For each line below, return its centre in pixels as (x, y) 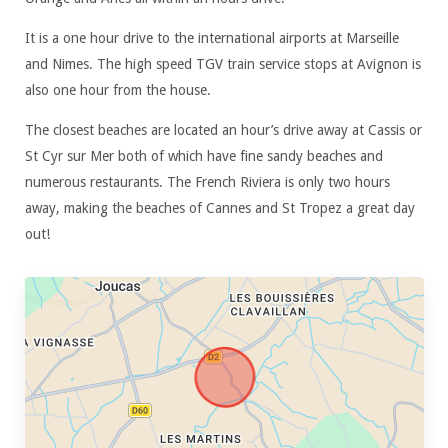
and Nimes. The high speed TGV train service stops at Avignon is (222, 63)
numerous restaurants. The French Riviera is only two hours (207, 181)
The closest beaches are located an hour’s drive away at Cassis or (223, 129)
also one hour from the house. (117, 89)
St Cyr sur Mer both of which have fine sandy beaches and (203, 155)
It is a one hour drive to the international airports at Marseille (211, 37)
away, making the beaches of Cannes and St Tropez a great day (219, 207)
